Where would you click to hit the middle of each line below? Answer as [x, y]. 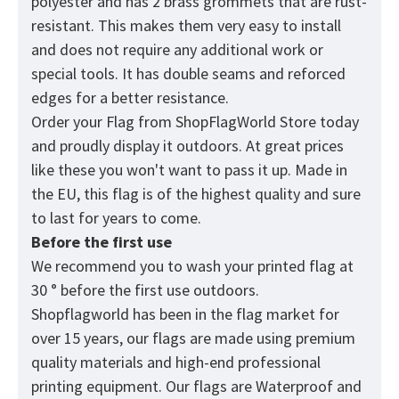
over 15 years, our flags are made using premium [193, 338]
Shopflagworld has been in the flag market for [185, 314]
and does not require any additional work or [177, 50]
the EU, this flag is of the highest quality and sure [196, 194]
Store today [318, 122]
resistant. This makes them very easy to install [186, 26]
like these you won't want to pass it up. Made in [189, 170]
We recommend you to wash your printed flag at [192, 266]
